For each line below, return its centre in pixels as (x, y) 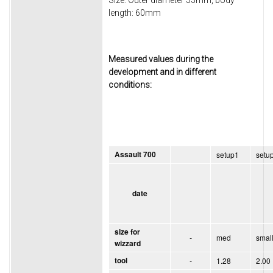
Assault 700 (135, 155)
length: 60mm (135, 12)
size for (127, 232)
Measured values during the (161, 59)
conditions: (130, 84)
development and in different (162, 72)
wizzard (128, 244)
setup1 (228, 155)
